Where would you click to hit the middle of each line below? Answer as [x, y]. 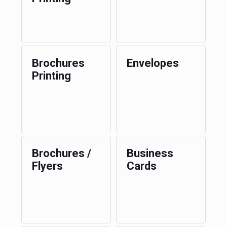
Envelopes [153, 63]
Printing [51, 76]
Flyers [47, 166]
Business [150, 153]
